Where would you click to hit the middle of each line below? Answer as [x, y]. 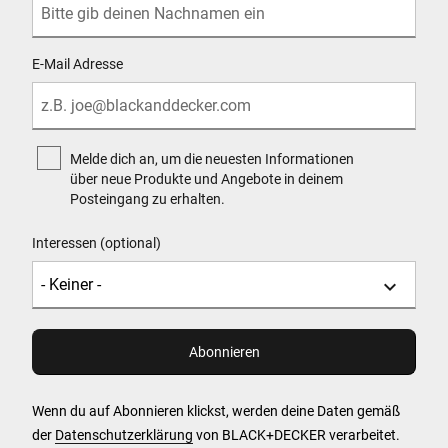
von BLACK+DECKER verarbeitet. [296, 435]
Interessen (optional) [96, 243]
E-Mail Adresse [77, 64]
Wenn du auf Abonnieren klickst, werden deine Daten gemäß [216, 411]
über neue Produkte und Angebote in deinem [206, 179]
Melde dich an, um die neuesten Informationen [212, 159]
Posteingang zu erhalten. [147, 199]
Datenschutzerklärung [124, 435]
